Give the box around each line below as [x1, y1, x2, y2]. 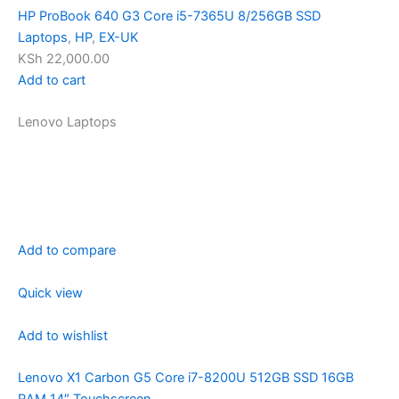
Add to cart [18, 71, 85, 88]
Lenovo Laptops [18, 114, 117, 131]
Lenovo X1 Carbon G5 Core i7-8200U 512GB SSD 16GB [18, 370, 354, 387]
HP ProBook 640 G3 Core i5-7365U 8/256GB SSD [18, 7, 321, 24]
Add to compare [18, 242, 116, 259]
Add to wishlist [18, 328, 108, 345]
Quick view [18, 285, 83, 302]
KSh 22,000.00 [18, 50, 110, 67]
